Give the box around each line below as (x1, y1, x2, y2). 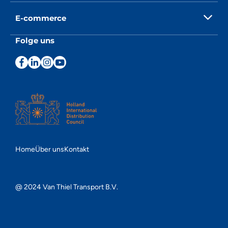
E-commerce (15, 13, 66, 23)
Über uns (35, 145, 64, 154)
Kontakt (64, 145, 89, 154)
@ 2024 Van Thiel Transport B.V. (15, 183, 118, 191)
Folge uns (15, 36, 54, 45)
